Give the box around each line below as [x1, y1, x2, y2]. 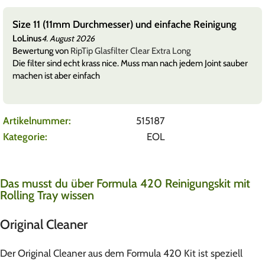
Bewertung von [12, 45, 70, 56]
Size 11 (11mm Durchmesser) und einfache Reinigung [12, 18, 237, 30]
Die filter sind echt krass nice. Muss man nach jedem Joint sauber [12, 57, 248, 69]
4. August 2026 [41, 33, 95, 44]
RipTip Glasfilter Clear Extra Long [70, 45, 190, 56]
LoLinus [12, 33, 41, 44]
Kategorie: [3, 130, 47, 143]
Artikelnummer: [3, 114, 71, 127]
